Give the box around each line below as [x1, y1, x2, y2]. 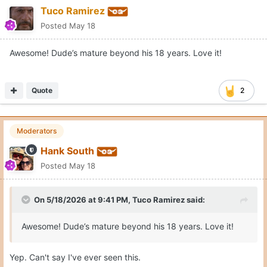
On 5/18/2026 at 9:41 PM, [34, 195, 132, 205]
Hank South [41, 145, 94, 157]
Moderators [17, 126, 57, 136]
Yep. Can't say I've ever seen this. [10, 252, 143, 263]
